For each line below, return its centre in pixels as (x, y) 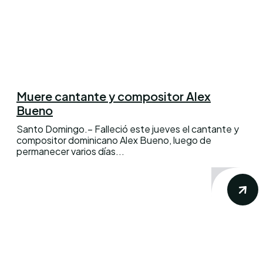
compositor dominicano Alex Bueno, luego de (114, 140)
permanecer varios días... (70, 151)
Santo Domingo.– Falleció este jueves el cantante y (128, 129)
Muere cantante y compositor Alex (114, 96)
